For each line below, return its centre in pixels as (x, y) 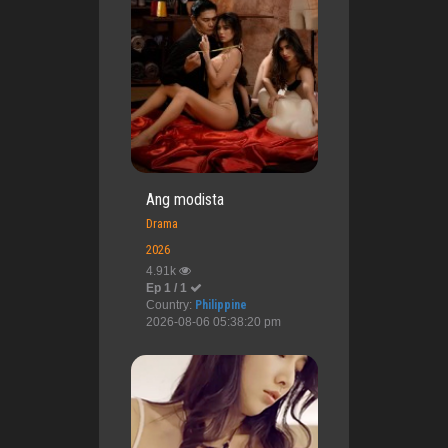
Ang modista (184, 199)
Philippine (220, 304)
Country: (170, 304)
